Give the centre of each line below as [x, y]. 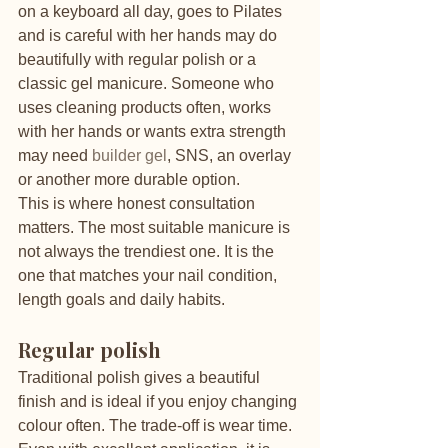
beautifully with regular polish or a [139, 59]
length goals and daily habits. [121, 299]
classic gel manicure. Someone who [148, 83]
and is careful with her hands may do [149, 35]
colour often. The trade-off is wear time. [157, 425]
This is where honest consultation [138, 203]
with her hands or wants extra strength [154, 131]
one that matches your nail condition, [149, 275]
